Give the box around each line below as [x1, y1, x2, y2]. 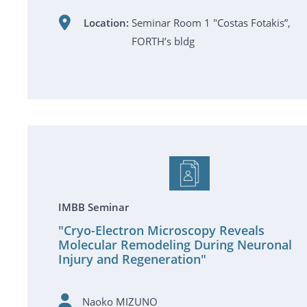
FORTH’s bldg [131, 34, 195, 48]
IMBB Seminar [58, 200, 129, 214]
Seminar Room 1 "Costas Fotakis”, [131, 16, 291, 29]
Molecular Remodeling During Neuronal [58, 236, 292, 253]
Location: [83, 16, 129, 29]
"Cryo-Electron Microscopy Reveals [58, 222, 265, 238]
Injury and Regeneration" [58, 251, 206, 267]
